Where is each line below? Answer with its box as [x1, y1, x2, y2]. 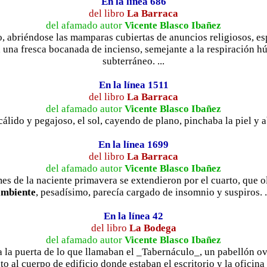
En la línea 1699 [98, 138, 169, 150]
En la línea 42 [104, 210, 163, 222]
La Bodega [129, 222, 176, 234]
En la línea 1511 [98, 79, 169, 91]
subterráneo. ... [103, 55, 164, 67]
